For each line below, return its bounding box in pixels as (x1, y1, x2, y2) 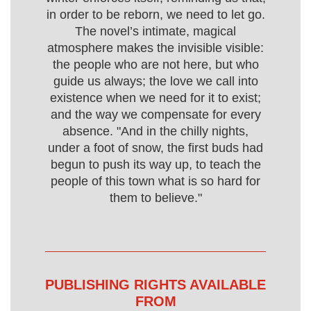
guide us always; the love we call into (53, 74, 258, 88)
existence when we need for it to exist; (50, 91, 261, 105)
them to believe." (109, 191, 202, 205)
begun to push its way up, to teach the (50, 158, 261, 171)
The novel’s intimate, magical (75, 24, 236, 38)
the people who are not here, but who (52, 58, 259, 72)
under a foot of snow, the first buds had (48, 141, 263, 155)
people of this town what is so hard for (51, 174, 260, 188)
